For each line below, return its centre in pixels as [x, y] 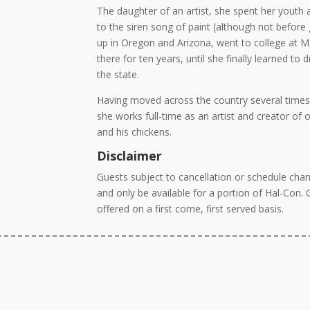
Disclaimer [130, 156]
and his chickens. [135, 132]
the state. [118, 75]
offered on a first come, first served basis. [191, 209]
